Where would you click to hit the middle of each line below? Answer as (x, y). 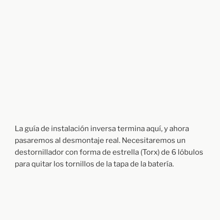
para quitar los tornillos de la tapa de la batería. (94, 164)
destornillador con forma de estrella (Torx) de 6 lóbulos (109, 152)
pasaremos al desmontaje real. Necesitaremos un (100, 140)
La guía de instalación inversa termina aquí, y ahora (102, 128)
